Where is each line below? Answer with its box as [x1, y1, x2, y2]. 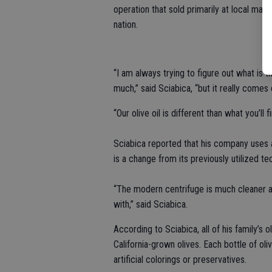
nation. [114, 18, 138, 30]
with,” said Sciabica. [114, 198, 188, 210]
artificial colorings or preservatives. [114, 253, 246, 265]
